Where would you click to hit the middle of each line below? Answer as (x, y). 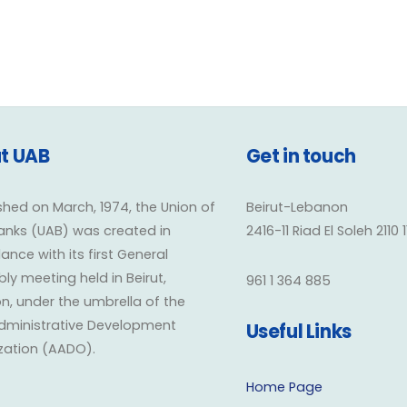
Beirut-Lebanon (297, 208)
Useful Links (298, 331)
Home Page (284, 387)
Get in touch (301, 157)
